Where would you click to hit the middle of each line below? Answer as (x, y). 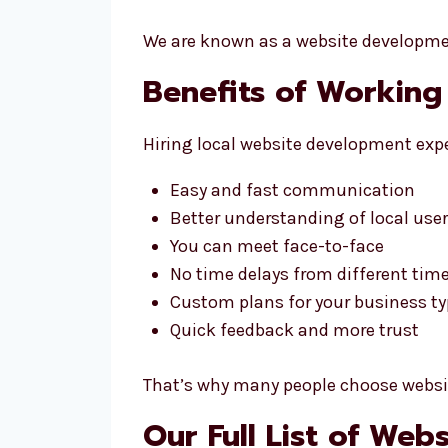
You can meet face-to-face (277, 246)
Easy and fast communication (292, 190)
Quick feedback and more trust (294, 330)
